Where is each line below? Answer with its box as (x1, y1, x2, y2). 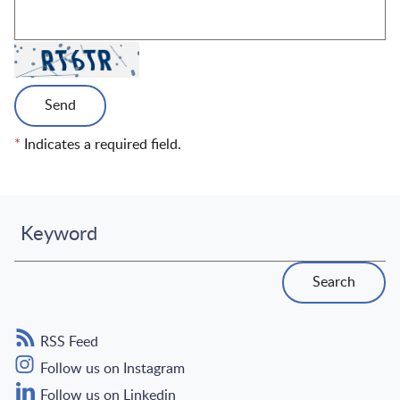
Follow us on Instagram (37, 362, 185, 376)
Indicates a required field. (21, 137, 181, 152)
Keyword (21, 224, 97, 244)
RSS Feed (37, 335, 98, 349)
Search (312, 275, 355, 289)
